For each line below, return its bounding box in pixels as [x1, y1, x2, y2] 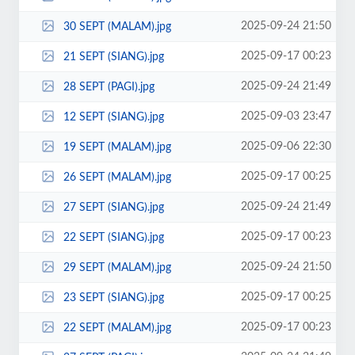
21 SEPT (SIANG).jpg [63, 51, 164, 63]
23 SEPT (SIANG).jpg [63, 292, 164, 303]
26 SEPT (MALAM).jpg [63, 171, 171, 183]
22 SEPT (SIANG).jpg [63, 231, 164, 243]
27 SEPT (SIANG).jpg [63, 201, 164, 213]
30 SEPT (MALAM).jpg [63, 21, 171, 32]
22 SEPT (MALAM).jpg [63, 322, 171, 334]
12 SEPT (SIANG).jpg [63, 111, 164, 123]
